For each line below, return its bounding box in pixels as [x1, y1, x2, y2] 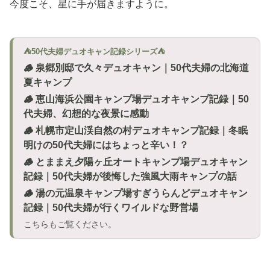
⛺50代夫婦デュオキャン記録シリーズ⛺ [24, 46, 165, 56]
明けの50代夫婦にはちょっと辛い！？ [24, 139, 189, 150]
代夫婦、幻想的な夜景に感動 [24, 108, 149, 119]
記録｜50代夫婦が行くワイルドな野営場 [24, 202, 198, 213]
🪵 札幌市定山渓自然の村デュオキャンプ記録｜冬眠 [24, 125, 248, 136]
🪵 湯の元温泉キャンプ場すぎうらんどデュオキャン [24, 187, 248, 198]
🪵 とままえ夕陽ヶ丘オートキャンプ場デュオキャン [24, 156, 248, 167]
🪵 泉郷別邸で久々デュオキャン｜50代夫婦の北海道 [24, 62, 249, 73]
